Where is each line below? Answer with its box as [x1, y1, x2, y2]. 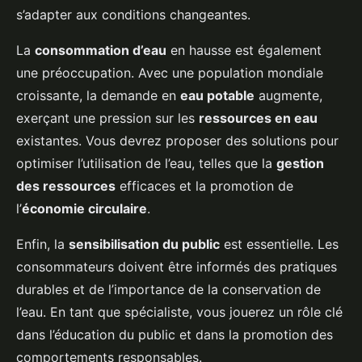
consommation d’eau [35, 42, 166, 59]
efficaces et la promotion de [116, 178, 293, 195]
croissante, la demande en [16, 87, 180, 104]
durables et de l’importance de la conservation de [16, 281, 321, 298]
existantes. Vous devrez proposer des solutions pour [16, 133, 339, 149]
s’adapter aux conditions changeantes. [16, 6, 250, 23]
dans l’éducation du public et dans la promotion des [16, 326, 333, 343]
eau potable [180, 87, 255, 104]
